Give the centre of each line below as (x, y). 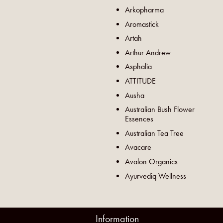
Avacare (138, 147)
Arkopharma (144, 9)
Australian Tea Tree (154, 133)
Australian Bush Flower (160, 110)
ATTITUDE (140, 81)
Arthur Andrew (148, 52)
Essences (139, 119)
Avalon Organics (151, 161)
